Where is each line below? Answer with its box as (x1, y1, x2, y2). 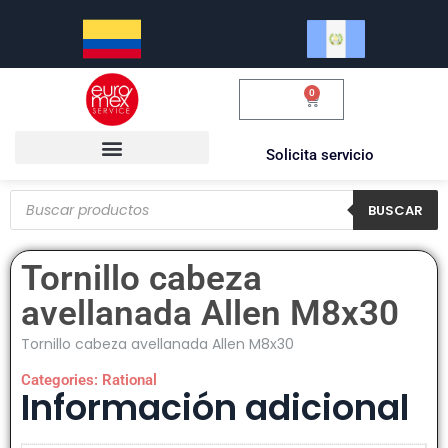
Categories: (21, 371, 102, 390)
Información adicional (21, 383, 409, 433)
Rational (102, 371, 157, 390)
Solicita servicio (266, 146, 374, 165)
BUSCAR (368, 200, 423, 220)
